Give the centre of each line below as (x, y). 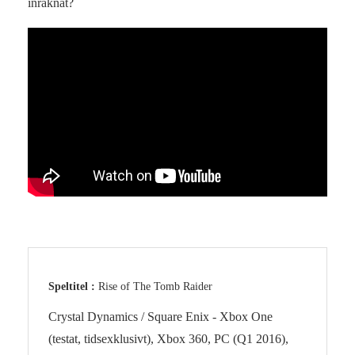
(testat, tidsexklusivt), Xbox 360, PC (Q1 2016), (168, 339)
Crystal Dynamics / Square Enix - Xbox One (160, 317)
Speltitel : (73, 287)
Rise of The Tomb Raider (155, 287)
